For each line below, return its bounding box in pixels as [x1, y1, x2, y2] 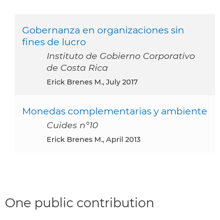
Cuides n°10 [47, 119, 98, 130]
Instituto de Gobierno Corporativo [47, 50, 195, 61]
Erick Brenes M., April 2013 [52, 135, 140, 144]
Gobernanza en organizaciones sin [22, 24, 184, 36]
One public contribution [5, 194, 154, 210]
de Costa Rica [47, 62, 108, 73]
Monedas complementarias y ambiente [22, 105, 207, 117]
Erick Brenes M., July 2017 [52, 77, 138, 86]
